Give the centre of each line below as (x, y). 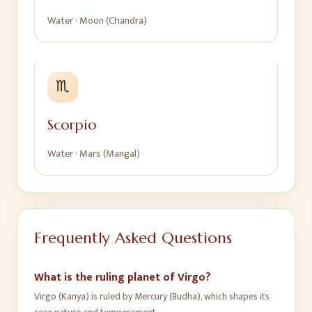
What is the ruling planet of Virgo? (123, 278)
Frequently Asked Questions (133, 238)
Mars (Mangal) (110, 154)
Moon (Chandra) (113, 21)
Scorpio (72, 125)
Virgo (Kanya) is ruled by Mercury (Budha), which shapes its (152, 296)
